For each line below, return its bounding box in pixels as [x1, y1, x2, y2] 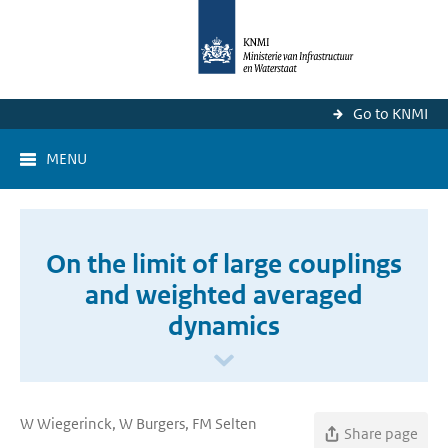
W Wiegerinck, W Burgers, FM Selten [20, 414, 257, 433]
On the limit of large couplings [46, 248, 402, 280]
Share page [344, 424, 418, 443]
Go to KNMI [353, 104, 428, 123]
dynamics [168, 310, 280, 342]
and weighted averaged [85, 279, 363, 311]
